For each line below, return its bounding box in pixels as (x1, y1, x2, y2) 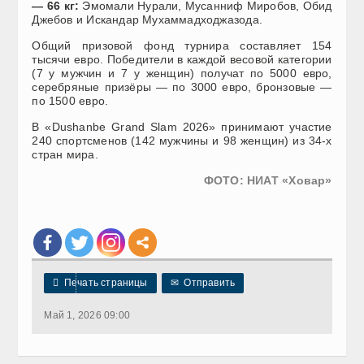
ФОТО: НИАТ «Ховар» (203, 173, 332, 187)
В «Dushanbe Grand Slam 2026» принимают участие (32, 119, 332, 133)
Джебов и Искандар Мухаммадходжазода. (32, 12, 262, 26)
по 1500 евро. (32, 93, 109, 107)
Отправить (179, 276, 236, 288)
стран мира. (32, 147, 98, 161)
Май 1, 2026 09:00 (44, 309, 130, 321)
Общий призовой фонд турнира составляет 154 (32, 38, 332, 52)
